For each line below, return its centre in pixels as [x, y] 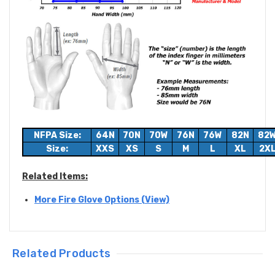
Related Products [62, 254]
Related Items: [55, 177]
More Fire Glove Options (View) [102, 200]
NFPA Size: [57, 136]
